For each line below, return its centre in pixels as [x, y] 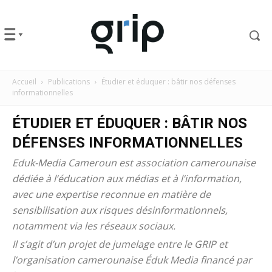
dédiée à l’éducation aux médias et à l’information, [127, 178]
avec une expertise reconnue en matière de [111, 194]
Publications [69, 81]
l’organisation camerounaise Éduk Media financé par [132, 260]
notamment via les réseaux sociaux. [94, 226]
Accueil [24, 81]
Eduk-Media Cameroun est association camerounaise [134, 162]
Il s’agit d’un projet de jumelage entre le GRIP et [120, 244]
